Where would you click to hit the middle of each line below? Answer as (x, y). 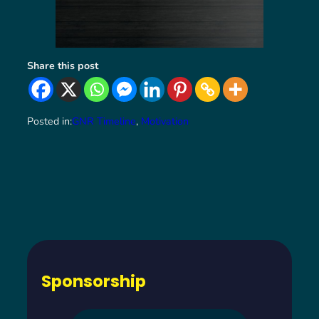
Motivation (165, 122)
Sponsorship (94, 282)
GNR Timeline (104, 122)
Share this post (63, 66)
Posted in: (49, 122)
